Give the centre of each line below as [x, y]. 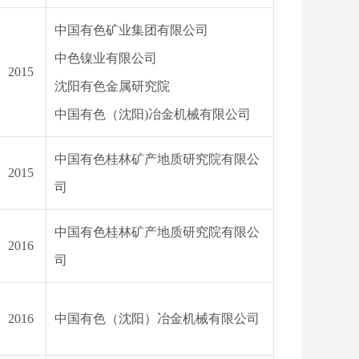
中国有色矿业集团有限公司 [131, 30]
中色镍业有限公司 [106, 58]
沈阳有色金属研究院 [112, 86]
